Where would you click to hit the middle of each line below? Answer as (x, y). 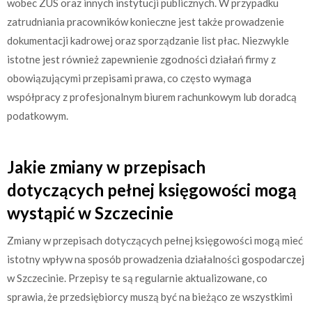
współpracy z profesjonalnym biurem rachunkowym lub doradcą (152, 97)
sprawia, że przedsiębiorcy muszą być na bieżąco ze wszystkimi (150, 296)
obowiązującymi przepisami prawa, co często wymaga (129, 78)
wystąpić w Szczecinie (90, 212)
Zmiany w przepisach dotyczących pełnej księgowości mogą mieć (155, 240)
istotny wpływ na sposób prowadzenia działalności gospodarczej (156, 259)
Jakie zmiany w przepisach (106, 166)
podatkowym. (38, 116)
